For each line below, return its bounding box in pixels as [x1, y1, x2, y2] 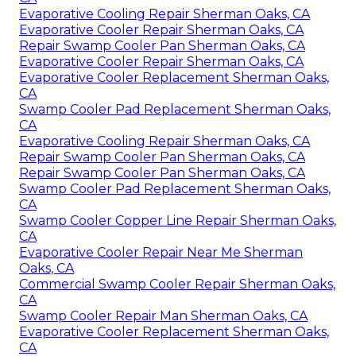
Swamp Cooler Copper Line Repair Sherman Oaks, [19, 212, 336, 228]
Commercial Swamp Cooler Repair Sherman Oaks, [19, 276, 335, 292]
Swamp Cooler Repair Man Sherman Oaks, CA [19, 308, 308, 323]
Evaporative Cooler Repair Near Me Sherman [19, 244, 303, 260]
